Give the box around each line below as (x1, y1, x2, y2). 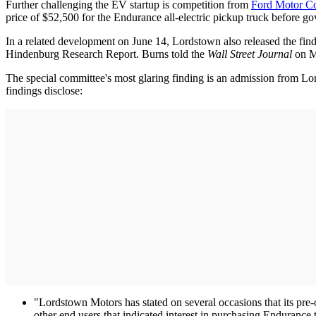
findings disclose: (6, 84, 83, 97)
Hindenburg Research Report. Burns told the (6, 47, 207, 60)
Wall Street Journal (207, 47, 295, 60)
